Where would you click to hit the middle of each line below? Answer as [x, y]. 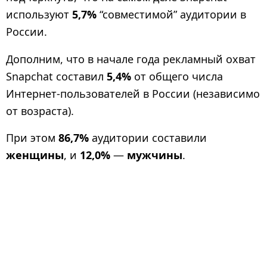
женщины [35, 155]
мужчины [155, 155]
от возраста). [40, 111]
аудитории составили [148, 137]
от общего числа [177, 76]
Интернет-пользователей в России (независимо [133, 93]
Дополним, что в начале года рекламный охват [131, 59]
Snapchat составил [56, 76]
